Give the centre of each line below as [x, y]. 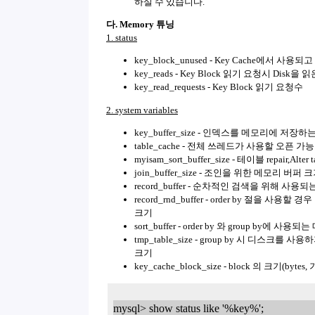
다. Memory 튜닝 [140, 24]
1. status [122, 38]
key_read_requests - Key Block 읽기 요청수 [219, 87]
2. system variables [142, 110]
